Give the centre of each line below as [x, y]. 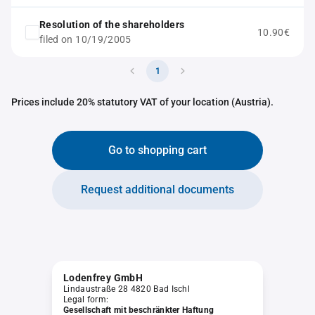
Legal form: [86, 300]
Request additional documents [157, 189]
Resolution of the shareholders [112, 25]
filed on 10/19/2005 [85, 39]
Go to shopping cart [157, 150]
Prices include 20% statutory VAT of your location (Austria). [142, 102]
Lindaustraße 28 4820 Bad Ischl [127, 289]
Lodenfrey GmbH [103, 278]
